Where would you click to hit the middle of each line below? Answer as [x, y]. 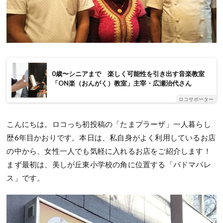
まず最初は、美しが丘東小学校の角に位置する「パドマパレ [109, 165]
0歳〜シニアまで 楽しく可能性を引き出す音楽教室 [128, 74]
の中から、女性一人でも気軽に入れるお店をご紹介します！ [109, 151]
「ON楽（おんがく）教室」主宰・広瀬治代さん [121, 83]
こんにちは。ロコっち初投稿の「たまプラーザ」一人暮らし [109, 124]
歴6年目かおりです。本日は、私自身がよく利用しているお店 [111, 138]
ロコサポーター [196, 99]
